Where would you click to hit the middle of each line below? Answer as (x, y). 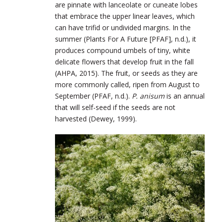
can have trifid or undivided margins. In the (123, 28)
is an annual (185, 96)
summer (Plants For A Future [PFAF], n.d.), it (126, 39)
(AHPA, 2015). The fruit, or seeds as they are (126, 73)
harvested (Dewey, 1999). (97, 119)
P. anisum (148, 96)
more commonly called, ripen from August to (127, 85)
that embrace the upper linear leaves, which (125, 16)
